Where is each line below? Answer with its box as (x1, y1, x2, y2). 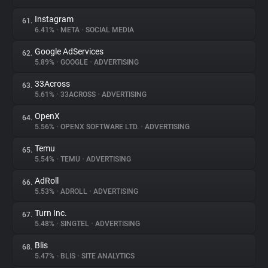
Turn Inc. (35, 208, 67, 218)
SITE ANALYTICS (80, 252, 135, 260)
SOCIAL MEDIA (84, 26, 134, 34)
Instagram (35, 14, 74, 24)
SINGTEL (59, 220, 91, 228)
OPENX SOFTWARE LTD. (59, 123, 141, 131)
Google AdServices (35, 47, 103, 56)
